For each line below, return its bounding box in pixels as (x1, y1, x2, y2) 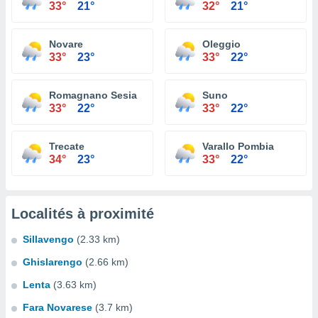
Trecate (49, 141, 84, 152)
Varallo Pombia (202, 141, 274, 152)
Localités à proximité (11, 206, 154, 221)
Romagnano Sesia (49, 89, 137, 101)
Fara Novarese (23, 302, 92, 313)
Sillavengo (23, 234, 74, 245)
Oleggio (202, 38, 241, 50)
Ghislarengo (23, 256, 82, 268)
